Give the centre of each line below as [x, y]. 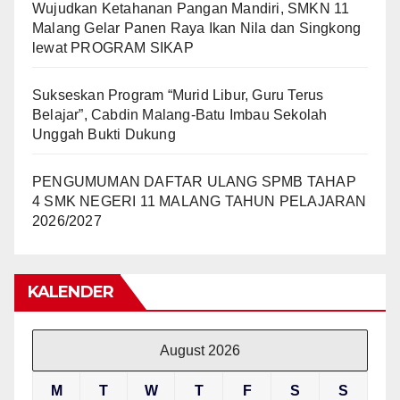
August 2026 [200, 350]
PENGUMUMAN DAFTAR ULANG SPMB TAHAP [194, 182]
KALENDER [71, 292]
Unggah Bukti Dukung [104, 134]
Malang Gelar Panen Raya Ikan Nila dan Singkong [197, 28]
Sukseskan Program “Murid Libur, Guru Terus [178, 95]
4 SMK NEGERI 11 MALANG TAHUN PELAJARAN [200, 201]
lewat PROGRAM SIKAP [113, 48]
